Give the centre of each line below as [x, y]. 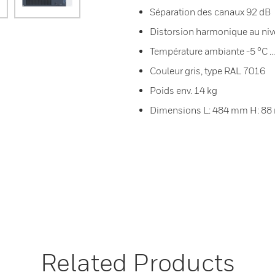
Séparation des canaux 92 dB [210, 12]
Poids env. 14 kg [184, 90]
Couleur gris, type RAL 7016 [207, 71]
